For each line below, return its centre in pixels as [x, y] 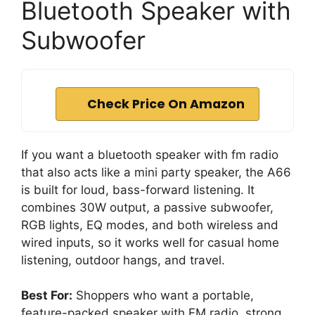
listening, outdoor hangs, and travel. [123, 260]
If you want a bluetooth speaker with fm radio [150, 154]
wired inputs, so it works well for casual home [150, 242]
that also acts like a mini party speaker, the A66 [156, 172]
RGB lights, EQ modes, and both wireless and [150, 225]
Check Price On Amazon [166, 104]
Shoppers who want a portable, [163, 296]
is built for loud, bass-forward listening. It [138, 189]
